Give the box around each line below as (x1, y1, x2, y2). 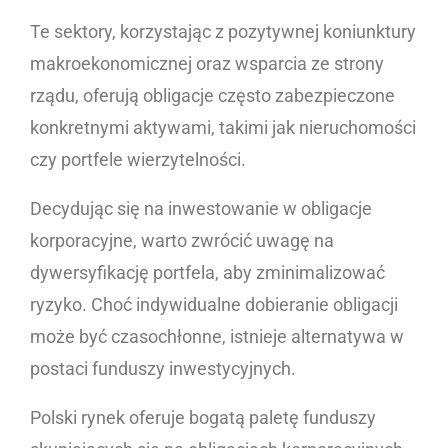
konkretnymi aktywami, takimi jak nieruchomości (30, 117, 416, 139)
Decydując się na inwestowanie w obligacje (30, 198, 372, 220)
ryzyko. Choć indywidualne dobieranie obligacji (30, 294, 398, 316)
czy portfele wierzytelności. (30, 149, 250, 171)
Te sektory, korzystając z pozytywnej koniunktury (30, 21, 416, 43)
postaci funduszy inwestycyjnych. (30, 358, 300, 380)
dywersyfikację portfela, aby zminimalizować (30, 262, 385, 284)
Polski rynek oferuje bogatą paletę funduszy (30, 407, 376, 429)
